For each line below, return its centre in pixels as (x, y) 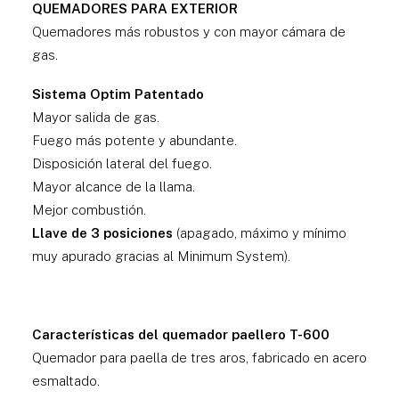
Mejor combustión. (89, 210)
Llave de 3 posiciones (102, 233)
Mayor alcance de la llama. (114, 187)
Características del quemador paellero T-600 (181, 334)
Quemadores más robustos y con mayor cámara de (189, 32)
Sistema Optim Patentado (118, 94)
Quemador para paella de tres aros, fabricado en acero (199, 358)
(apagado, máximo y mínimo (260, 233)
